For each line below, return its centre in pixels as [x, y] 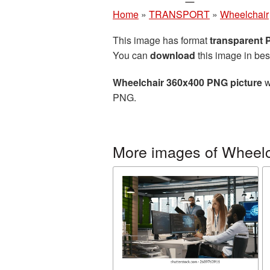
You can [131, 55]
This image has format [161, 40]
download [173, 55]
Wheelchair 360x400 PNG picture [187, 82]
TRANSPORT [179, 14]
